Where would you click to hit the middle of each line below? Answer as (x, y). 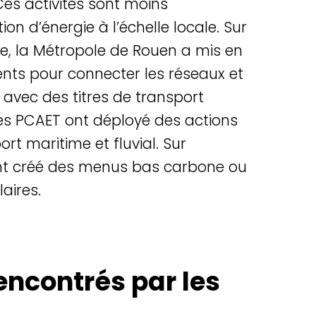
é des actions (189, 120)
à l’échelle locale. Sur (170, 27)
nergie (72, 27)
